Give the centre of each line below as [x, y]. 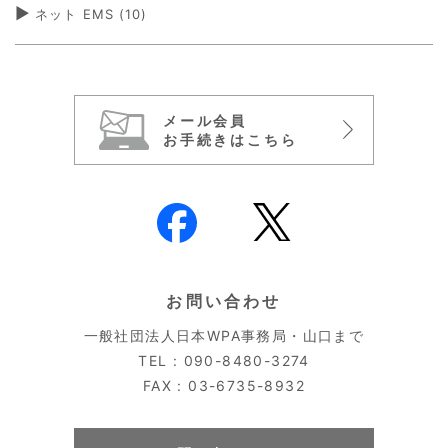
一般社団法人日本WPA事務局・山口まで [224, 335]
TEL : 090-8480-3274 [224, 360]
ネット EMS [74, 14]
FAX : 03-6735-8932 [224, 385]
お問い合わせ [224, 301]
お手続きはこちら [230, 139]
